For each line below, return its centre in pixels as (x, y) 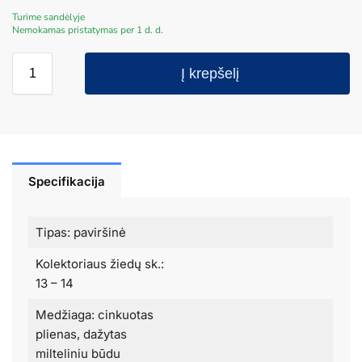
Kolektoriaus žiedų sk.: (99, 263)
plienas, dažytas (81, 334)
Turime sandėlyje (48, 17)
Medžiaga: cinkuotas (94, 314)
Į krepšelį (210, 73)
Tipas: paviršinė (80, 232)
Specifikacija (67, 181)
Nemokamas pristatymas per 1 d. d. (88, 29)
